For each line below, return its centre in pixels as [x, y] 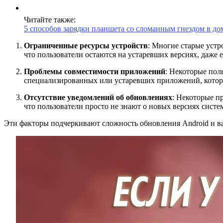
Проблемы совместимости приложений [95, 71]
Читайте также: [50, 19]
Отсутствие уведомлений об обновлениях [98, 97]
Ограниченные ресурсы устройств [86, 45]
